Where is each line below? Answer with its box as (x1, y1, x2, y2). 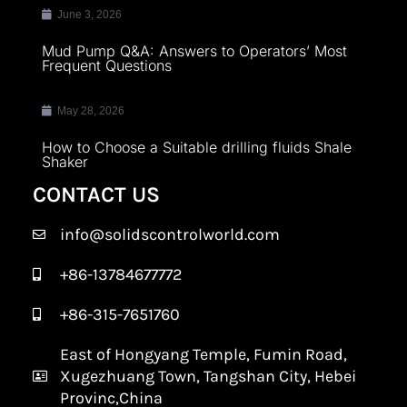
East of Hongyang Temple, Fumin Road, (60, 344, 348, 365)
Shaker (41, 153, 88, 172)
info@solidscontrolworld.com (60, 224, 281, 245)
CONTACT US (32, 182, 160, 208)
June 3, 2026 (56, 8, 122, 22)
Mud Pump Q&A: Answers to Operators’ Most (41, 42, 347, 61)
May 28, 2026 (56, 104, 124, 118)
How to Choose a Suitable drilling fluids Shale (41, 138, 352, 157)
